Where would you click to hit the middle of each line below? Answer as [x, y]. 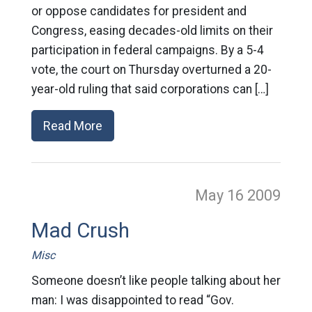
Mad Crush [80, 231]
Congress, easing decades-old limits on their [152, 31]
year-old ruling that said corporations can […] [150, 89]
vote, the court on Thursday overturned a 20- [151, 70]
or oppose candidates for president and [139, 11]
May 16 [221, 195]
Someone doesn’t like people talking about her [156, 281]
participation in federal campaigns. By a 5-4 [147, 50]
